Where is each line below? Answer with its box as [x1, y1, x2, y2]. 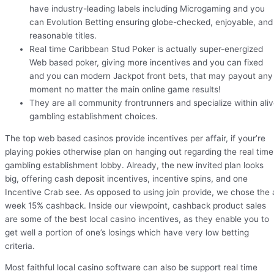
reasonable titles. [29, 31, 97, 41]
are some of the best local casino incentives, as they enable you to [5, 213, 269, 224]
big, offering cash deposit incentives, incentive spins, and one [5, 173, 248, 183]
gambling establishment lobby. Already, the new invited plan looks [5, 160, 264, 170]
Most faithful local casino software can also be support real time [5, 262, 257, 273]
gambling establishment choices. [29, 111, 158, 122]
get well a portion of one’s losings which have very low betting [5, 227, 249, 237]
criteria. [5, 240, 35, 251]
